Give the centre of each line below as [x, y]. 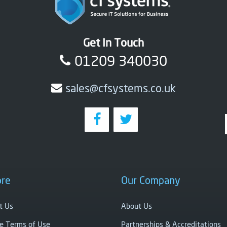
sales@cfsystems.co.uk [121, 88]
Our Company [151, 180]
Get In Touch [113, 43]
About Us [137, 205]
